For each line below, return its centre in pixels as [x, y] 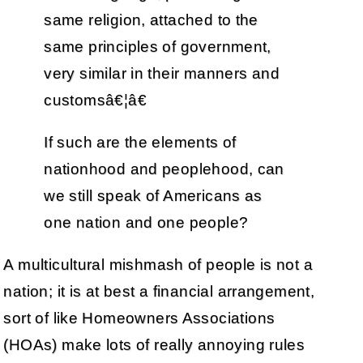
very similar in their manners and [162, 73]
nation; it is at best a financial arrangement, [159, 292]
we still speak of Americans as [153, 196]
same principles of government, [158, 46]
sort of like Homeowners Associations [139, 318]
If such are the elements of [140, 143]
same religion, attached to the [151, 19]
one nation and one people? [146, 223]
